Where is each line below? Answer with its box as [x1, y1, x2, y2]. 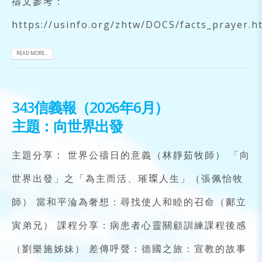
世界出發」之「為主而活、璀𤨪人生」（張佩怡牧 [12, 172, 243, 185]
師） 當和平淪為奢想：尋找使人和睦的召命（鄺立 [12, 195, 247, 209]
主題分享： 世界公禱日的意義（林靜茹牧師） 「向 [12, 149, 250, 162]
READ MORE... [16, 50, 48, 57]
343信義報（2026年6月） [12, 97, 169, 118]
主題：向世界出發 [12, 116, 123, 136]
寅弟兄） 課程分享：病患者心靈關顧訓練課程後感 [12, 219, 247, 232]
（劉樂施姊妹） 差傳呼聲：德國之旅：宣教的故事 [12, 242, 247, 256]
